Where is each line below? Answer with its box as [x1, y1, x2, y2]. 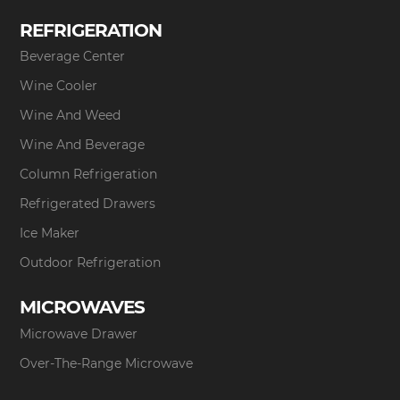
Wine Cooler [20, 78, 98, 95]
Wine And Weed [20, 107, 121, 124]
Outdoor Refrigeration [20, 254, 162, 271]
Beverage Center [20, 48, 126, 65]
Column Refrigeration [20, 166, 158, 183]
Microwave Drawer [20, 326, 138, 343]
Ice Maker [20, 225, 80, 242]
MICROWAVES [20, 296, 146, 319]
